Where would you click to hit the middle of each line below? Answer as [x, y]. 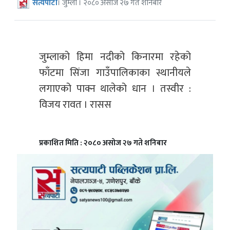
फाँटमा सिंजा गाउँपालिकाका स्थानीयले [115, 73]
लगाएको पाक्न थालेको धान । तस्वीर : [115, 89]
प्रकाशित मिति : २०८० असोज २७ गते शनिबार [103, 143]
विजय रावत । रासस [75, 105]
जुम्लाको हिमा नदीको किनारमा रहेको [115, 57]
